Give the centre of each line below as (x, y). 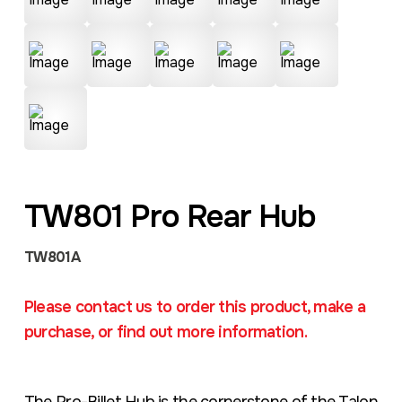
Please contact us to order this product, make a (195, 307)
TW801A (52, 257)
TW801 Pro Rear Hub (170, 217)
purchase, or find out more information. (165, 332)
